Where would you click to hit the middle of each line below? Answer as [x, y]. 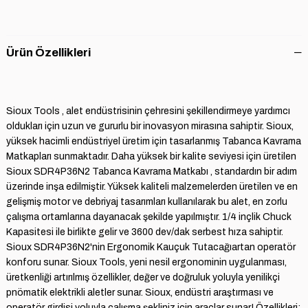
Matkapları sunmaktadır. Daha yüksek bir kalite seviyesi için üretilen [151, 156]
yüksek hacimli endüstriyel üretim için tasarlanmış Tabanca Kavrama [153, 141]
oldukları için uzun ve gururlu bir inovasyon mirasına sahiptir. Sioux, [150, 126]
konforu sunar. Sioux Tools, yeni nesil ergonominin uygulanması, [146, 262]
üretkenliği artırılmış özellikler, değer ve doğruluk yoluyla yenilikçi [143, 277]
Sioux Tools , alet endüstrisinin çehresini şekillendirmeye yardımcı [148, 111]
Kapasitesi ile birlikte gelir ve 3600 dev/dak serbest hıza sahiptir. [144, 232]
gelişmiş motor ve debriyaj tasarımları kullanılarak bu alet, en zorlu [146, 201]
